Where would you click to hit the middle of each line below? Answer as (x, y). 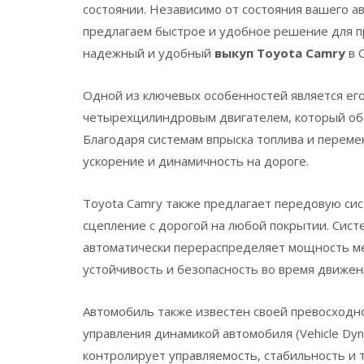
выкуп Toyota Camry (280, 52)
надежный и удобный (149, 52)
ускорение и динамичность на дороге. (196, 160)
